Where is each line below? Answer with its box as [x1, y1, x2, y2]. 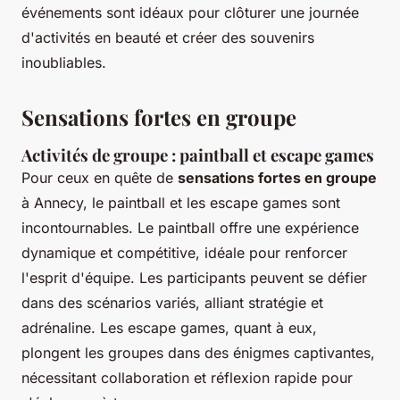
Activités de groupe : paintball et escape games [21, 144, 374, 167]
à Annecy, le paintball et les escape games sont [21, 194, 340, 212]
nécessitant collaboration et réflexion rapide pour [21, 369, 353, 387]
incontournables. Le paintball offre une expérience [21, 219, 359, 237]
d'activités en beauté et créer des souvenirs [21, 29, 314, 47]
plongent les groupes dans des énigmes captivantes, [21, 344, 375, 362]
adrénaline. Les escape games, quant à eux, [21, 319, 317, 337]
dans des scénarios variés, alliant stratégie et [21, 294, 323, 312]
